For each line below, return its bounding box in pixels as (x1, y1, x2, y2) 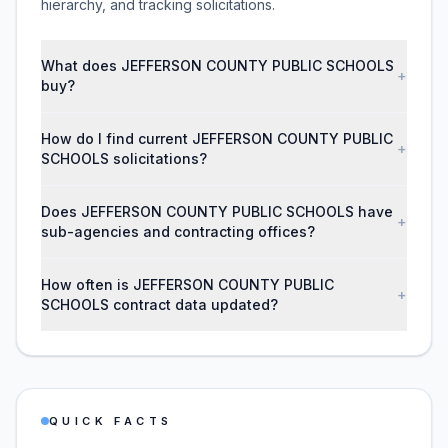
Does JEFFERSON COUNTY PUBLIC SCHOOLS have (41, 203, 393, 220)
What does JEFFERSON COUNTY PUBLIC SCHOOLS (41, 57, 394, 74)
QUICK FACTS (49, 414, 173, 428)
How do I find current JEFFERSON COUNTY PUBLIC (41, 130, 393, 147)
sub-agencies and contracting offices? (41, 223, 315, 240)
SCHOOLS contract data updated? (41, 296, 278, 313)
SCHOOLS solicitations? (41, 150, 207, 167)
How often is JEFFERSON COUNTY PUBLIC (41, 276, 334, 293)
